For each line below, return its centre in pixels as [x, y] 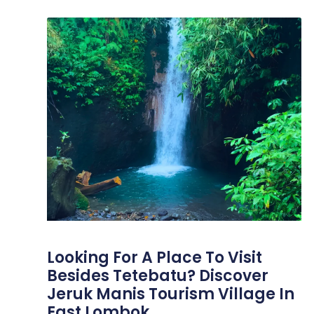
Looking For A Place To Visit [155, 258]
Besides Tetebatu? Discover [158, 276]
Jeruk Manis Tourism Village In [171, 294]
